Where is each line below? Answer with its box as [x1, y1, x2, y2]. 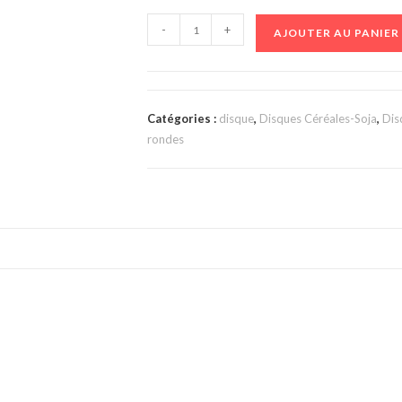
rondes [147, 132, 184, 146]
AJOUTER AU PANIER [274, 26, 399, 39]
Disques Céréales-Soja [259, 111, 377, 126]
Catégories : [147, 111, 219, 126]
